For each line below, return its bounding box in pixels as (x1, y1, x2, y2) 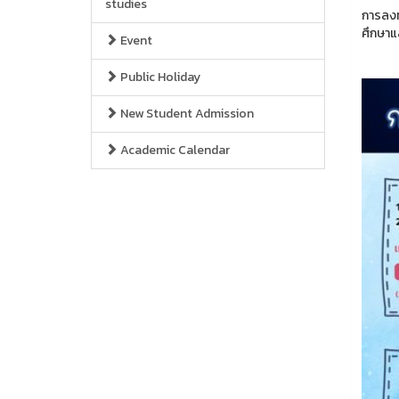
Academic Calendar (118, 141, 230, 159)
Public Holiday (118, 68, 200, 86)
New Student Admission (118, 104, 254, 123)
